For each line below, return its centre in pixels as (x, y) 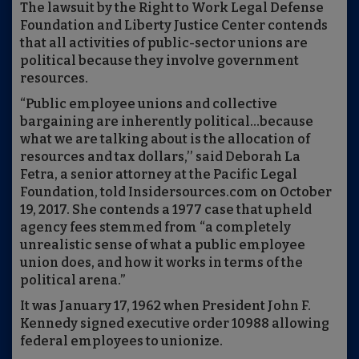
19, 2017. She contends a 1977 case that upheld (166, 210)
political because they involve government (159, 61)
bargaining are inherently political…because (167, 122)
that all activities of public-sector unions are (164, 43)
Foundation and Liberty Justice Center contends (174, 26)
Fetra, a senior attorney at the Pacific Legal (159, 175)
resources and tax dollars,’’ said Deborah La (160, 157)
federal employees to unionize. (121, 341)
